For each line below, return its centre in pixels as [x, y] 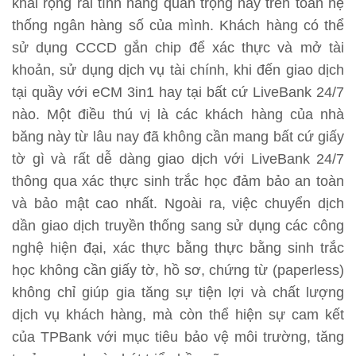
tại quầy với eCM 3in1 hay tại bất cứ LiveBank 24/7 [178, 92]
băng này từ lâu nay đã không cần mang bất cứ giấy [178, 136]
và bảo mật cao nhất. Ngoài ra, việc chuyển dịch [178, 203]
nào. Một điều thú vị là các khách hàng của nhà [178, 114]
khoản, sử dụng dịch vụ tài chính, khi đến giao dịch [178, 70]
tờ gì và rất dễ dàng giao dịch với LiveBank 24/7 [178, 159]
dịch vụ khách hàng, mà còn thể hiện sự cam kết [178, 314]
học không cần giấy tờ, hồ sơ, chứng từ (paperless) [178, 270]
